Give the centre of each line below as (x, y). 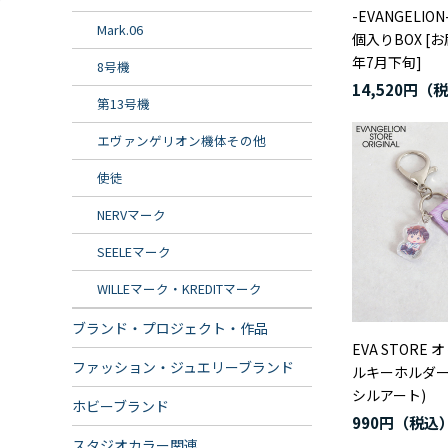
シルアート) (389, 395)
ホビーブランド (120, 406)
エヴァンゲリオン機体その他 (182, 140)
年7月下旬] (387, 62)
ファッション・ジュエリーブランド (183, 367)
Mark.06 (120, 29)
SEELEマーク (134, 251)
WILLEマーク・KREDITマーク (180, 288)
